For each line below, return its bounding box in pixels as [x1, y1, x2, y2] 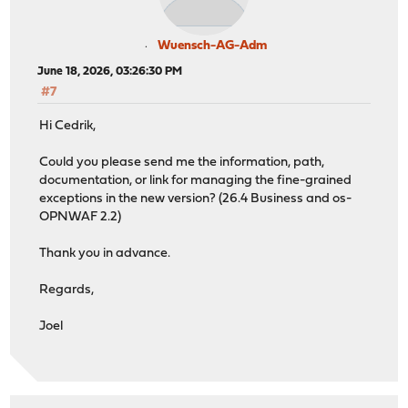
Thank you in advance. [39, 246, 171, 260]
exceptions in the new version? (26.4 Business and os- [39, 191, 352, 206]
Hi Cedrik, [39, 118, 97, 133]
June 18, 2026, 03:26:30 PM [37, 66, 183, 78]
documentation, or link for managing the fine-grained [39, 173, 352, 188]
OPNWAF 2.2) [39, 209, 122, 224]
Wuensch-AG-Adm [158, 39, 267, 54]
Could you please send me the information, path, [39, 155, 325, 169]
